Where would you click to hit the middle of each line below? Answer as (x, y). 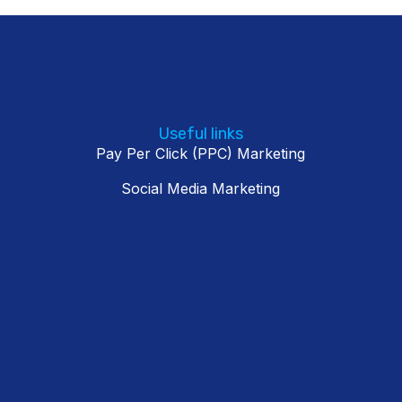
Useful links (201, 133)
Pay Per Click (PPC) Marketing (201, 153)
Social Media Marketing (201, 188)
